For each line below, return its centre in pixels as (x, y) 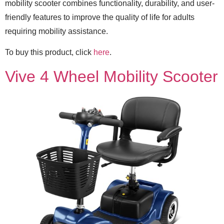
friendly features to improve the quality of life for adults (100, 17)
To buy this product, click (49, 52)
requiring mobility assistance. (56, 31)
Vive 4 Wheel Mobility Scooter (111, 76)
